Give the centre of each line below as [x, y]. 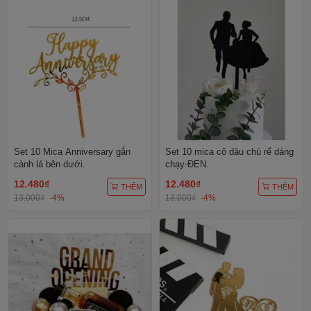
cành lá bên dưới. [50, 164]
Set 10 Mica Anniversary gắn [72, 151]
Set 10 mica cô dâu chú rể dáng [229, 151]
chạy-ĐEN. [187, 164]
